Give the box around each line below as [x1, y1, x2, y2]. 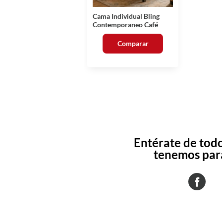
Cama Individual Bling [93, 11, 160, 20]
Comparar [117, 39, 149, 48]
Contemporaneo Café [93, 20, 158, 29]
